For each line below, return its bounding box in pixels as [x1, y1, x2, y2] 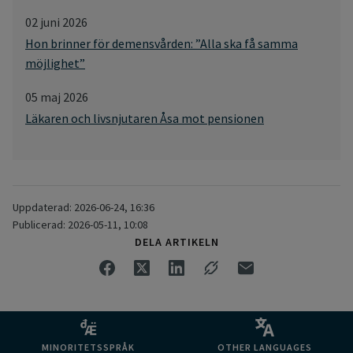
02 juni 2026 [25, 14, 87, 31]
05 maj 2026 [25, 89, 88, 106]
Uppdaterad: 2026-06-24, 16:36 [13, 200, 154, 215]
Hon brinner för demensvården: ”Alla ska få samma [25, 35, 298, 52]
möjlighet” [25, 55, 85, 72]
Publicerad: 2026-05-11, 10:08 [13, 217, 148, 232]
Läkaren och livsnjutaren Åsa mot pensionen [25, 110, 264, 127]
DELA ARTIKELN [134, 235, 219, 250]
